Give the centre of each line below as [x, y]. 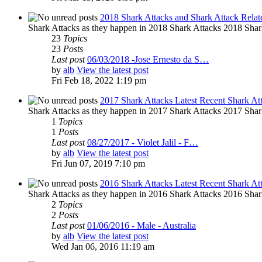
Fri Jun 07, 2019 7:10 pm [98, 164]
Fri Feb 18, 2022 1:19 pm [99, 81]
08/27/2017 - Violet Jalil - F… [143, 143]
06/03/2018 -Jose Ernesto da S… [148, 60]
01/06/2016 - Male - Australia [142, 226]
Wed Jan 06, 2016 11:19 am [103, 247]
